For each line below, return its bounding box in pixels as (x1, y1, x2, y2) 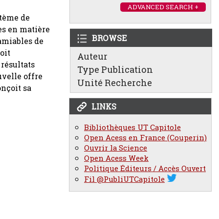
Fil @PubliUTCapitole (84, 174, 165, 184)
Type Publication (77, 64, 153, 75)
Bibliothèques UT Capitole (84, 122, 181, 132)
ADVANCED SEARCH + (128, 2, 198, 11)
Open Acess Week (84, 153, 149, 163)
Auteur (77, 50, 108, 62)
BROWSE (92, 32, 127, 44)
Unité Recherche (77, 77, 152, 88)
